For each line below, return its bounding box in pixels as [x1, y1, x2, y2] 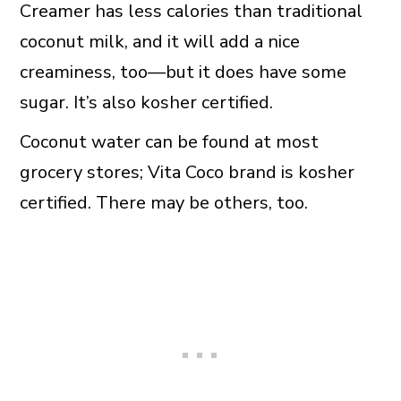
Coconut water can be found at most [19, 130, 319, 155]
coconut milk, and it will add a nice [19, 30, 300, 55]
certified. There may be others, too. [19, 191, 308, 216]
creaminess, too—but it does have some [19, 60, 346, 85]
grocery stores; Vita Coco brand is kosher [19, 160, 354, 185]
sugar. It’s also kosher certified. [19, 90, 273, 115]
